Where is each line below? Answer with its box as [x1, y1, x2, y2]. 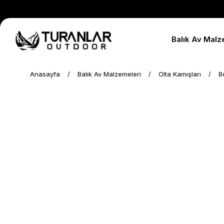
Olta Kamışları [158, 70, 201, 78]
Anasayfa [30, 70, 60, 78]
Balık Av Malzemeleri [77, 70, 141, 78]
